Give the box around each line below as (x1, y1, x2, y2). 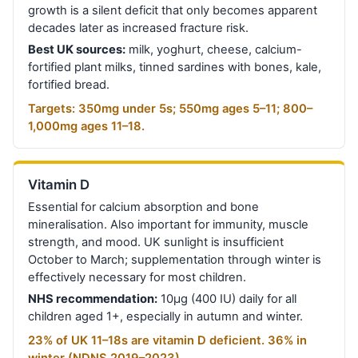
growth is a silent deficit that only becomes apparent (28, 2, 318, 18)
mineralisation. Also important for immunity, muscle (28, 217, 309, 233)
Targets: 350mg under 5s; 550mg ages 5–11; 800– (28, 101, 313, 116)
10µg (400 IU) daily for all (157, 292, 297, 307)
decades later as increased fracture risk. (28, 20, 249, 35)
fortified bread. (28, 77, 110, 92)
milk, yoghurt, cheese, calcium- (125, 42, 303, 57)
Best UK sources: (28, 42, 126, 57)
